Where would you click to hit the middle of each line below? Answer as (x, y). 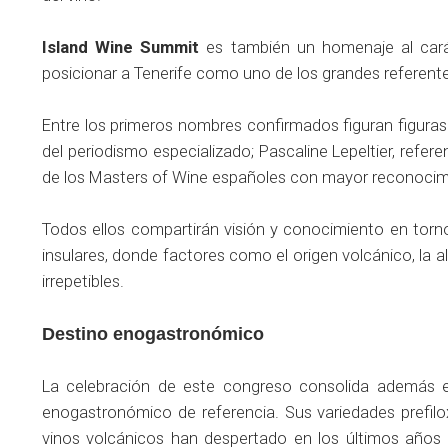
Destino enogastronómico (153, 334)
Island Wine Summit (121, 48)
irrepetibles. (83, 282)
